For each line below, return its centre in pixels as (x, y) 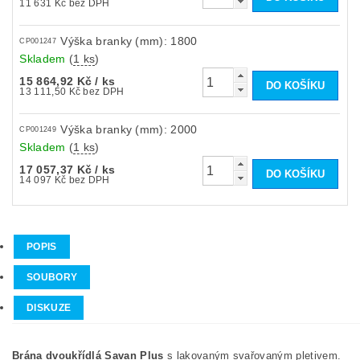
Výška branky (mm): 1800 (129, 41)
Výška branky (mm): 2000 (129, 129)
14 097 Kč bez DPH (89, 180)
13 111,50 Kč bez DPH (104, 91)
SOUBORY (52, 277)
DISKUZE (49, 307)
